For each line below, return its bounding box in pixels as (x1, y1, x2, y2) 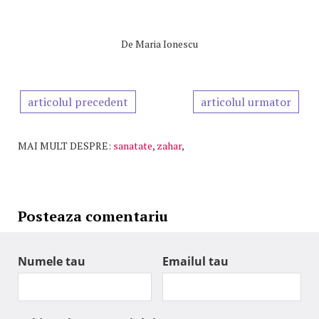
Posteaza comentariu (18, 206, 168, 226)
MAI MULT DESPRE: (18, 139, 111, 153)
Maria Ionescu (135, 37, 198, 51)
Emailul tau (162, 253, 229, 270)
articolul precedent (28, 94, 128, 110)
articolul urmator (201, 94, 291, 110)
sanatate (113, 139, 152, 153)
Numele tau (18, 253, 85, 270)
